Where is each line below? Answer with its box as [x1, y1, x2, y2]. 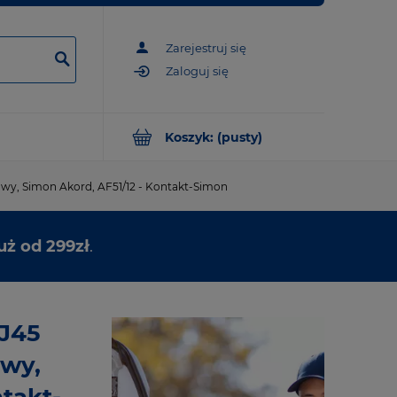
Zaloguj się [166, 64, 229, 79]
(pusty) [217, 128, 262, 145]
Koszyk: [165, 128, 214, 145]
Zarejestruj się [166, 40, 246, 55]
